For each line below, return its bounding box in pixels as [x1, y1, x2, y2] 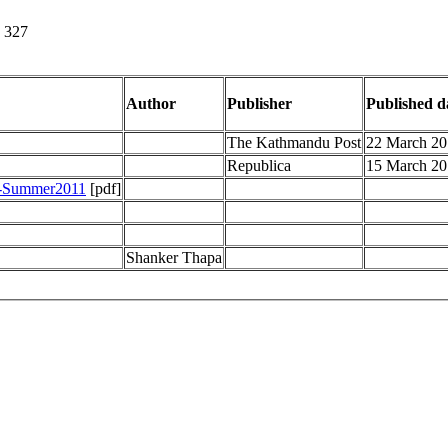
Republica [227, 156, 291, 174]
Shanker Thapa [126, 248, 222, 266]
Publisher [227, 94, 292, 112]
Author [126, 94, 176, 112]
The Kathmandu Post [227, 133, 361, 151]
